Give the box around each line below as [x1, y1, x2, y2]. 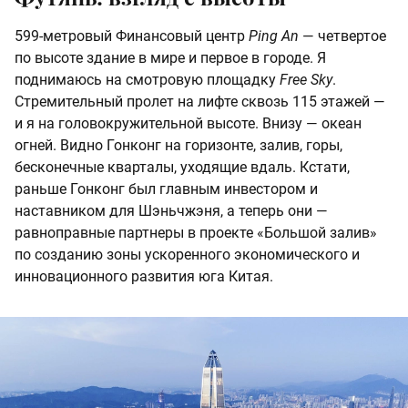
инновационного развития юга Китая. [15, 267, 273, 285]
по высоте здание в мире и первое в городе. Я [15, 48, 326, 66]
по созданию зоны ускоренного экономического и [15, 245, 360, 263]
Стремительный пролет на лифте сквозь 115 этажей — [15, 92, 385, 110]
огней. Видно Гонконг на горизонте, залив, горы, [15, 136, 342, 154]
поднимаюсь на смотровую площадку [15, 70, 280, 88]
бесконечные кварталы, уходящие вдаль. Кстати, [15, 158, 350, 176]
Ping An [249, 26, 299, 45]
